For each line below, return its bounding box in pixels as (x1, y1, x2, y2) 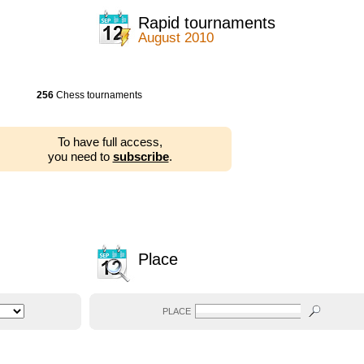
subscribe (112, 149, 169, 163)
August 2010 (138, 30, 214, 45)
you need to (47, 149, 113, 163)
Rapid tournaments (138, 14, 275, 32)
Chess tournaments (54, 89, 142, 101)
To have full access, (57, 135, 162, 149)
